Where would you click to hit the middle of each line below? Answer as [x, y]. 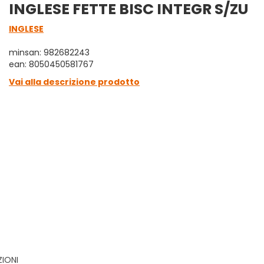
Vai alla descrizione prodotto [74, 82]
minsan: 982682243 [49, 52]
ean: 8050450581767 [51, 64]
